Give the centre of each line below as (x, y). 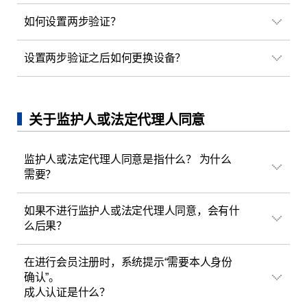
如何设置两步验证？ (72, 22)
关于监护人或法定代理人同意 (117, 120)
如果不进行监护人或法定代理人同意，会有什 (132, 210)
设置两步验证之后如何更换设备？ (105, 58)
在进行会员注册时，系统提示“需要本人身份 (128, 262)
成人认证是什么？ (67, 292)
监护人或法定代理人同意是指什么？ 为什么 (128, 159)
